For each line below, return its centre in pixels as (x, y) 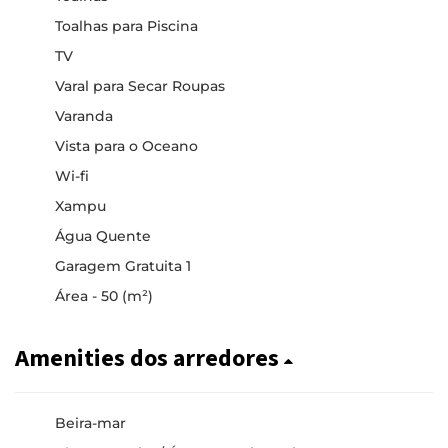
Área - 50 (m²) (104, 295)
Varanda (84, 115)
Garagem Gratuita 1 (123, 265)
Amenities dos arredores (149, 358)
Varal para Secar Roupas (140, 85)
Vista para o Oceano (126, 145)
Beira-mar (90, 422)
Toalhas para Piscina (126, 25)
